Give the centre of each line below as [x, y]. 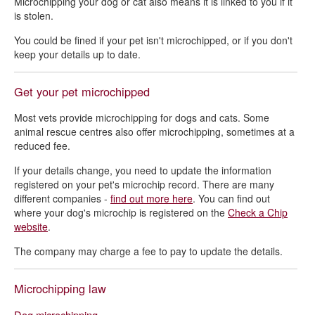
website [31, 226]
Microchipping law [60, 288]
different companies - [62, 198]
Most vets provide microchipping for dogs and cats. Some [142, 117]
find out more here [152, 198]
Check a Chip [258, 212]
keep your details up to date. [77, 54]
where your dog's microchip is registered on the [121, 212]
